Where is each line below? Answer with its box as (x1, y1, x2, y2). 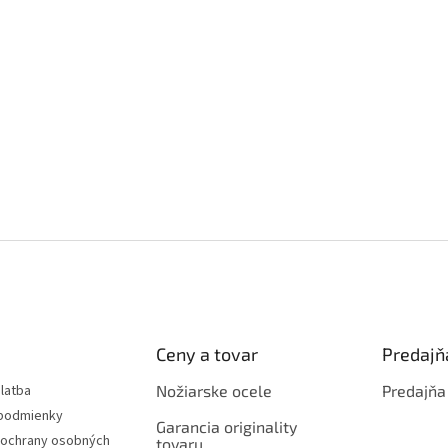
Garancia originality (155, 416, 297, 436)
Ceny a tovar (155, 342, 258, 365)
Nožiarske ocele (155, 380, 272, 400)
